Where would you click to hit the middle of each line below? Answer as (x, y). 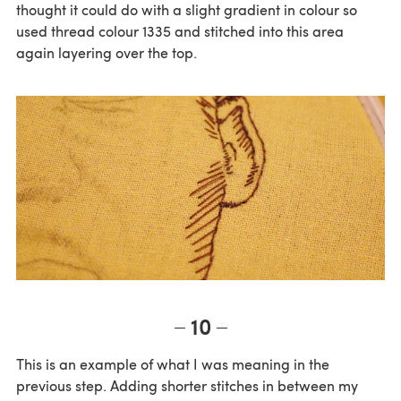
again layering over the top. (107, 53)
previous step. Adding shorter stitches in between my (187, 386)
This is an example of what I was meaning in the (173, 364)
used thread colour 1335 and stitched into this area (180, 31)
